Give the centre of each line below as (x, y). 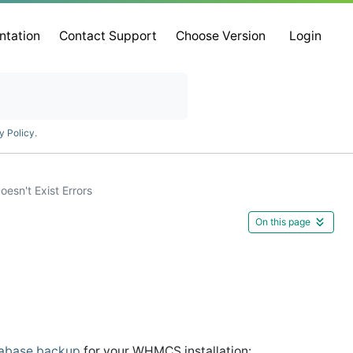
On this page (283, 221)
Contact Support (108, 36)
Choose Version (221, 36)
